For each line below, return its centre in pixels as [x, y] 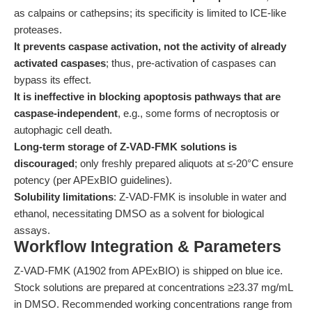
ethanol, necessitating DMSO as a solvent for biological [139, 213]
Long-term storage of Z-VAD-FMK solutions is [125, 147]
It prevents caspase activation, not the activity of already [150, 46]
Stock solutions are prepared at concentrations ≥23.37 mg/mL [153, 287]
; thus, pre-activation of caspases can [191, 63]
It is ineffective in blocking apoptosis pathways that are [147, 96]
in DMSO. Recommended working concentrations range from [153, 304]
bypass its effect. [53, 80]
